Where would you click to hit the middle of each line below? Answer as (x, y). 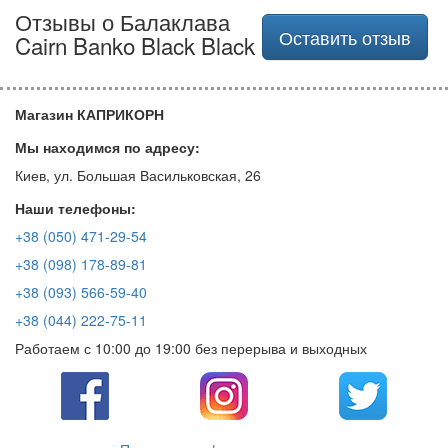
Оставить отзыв (345, 36)
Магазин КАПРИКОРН (89, 113)
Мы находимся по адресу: (107, 146)
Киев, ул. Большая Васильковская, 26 (138, 174)
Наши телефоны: (75, 207)
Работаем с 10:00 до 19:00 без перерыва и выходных (191, 347)
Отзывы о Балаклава (122, 20)
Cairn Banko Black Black (135, 44)
